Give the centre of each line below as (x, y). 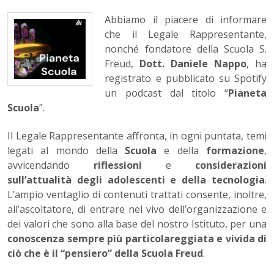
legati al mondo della (66, 151)
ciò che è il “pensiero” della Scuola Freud (105, 254)
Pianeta (247, 93)
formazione (235, 151)
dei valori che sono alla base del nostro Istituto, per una (137, 224)
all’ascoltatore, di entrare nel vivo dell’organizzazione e (137, 209)
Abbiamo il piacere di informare (186, 20)
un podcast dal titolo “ (166, 93)
